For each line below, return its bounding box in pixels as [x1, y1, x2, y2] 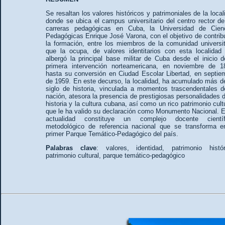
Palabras [46, 144, 73, 152]
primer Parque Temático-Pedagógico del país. [46, 130, 178, 138]
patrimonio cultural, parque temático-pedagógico [46, 152, 185, 160]
